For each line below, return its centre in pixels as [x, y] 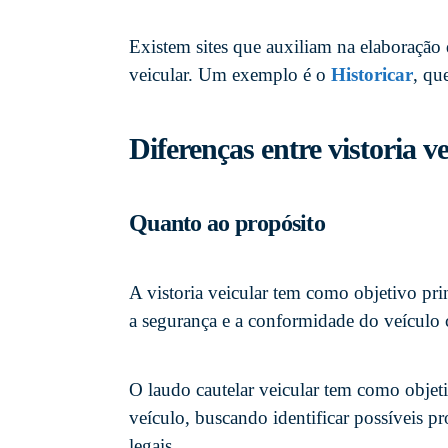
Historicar [372, 74]
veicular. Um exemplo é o [230, 74]
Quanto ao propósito [227, 222]
